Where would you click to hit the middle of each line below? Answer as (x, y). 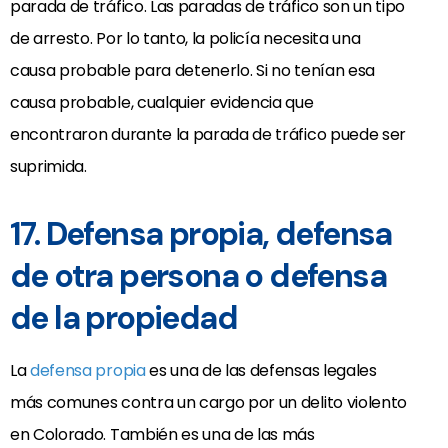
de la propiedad (123, 318)
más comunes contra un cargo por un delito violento (208, 403)
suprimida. (48, 167)
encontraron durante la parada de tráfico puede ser (208, 135)
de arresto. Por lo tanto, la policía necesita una (185, 39)
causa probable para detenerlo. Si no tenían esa (192, 71)
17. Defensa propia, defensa (201, 234)
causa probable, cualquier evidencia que (162, 103)
